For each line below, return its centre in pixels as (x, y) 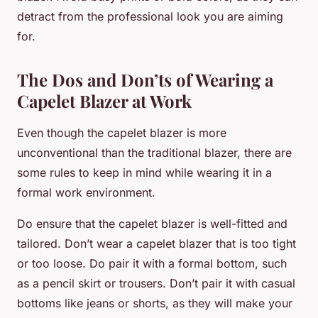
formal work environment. (86, 193)
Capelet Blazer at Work (104, 101)
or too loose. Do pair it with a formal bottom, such (152, 264)
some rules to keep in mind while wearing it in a (144, 173)
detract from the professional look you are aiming (150, 17)
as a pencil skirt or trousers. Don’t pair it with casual (156, 284)
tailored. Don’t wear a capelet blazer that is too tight (157, 244)
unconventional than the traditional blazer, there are (154, 153)
